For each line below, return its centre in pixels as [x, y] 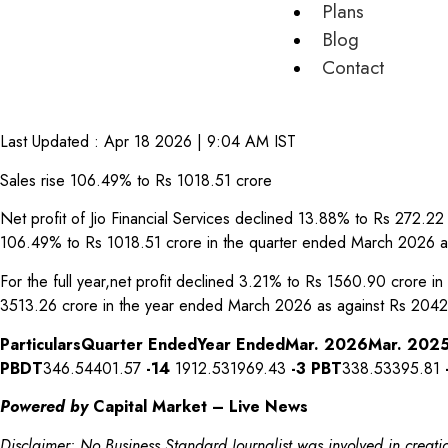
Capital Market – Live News [198, 407]
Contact [352, 67]
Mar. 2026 [326, 344]
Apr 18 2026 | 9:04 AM [186, 142]
